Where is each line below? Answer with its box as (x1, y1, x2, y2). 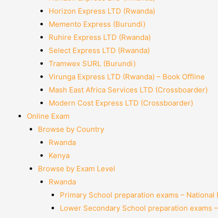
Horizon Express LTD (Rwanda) (49, 6, 155, 16)
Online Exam (27, 111, 70, 121)
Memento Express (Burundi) (49, 19, 145, 29)
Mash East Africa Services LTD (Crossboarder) (49, 85, 208, 94)
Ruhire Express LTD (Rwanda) (49, 33, 151, 42)
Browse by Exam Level (37, 164, 115, 173)
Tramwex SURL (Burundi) (49, 59, 136, 68)
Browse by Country (37, 125, 104, 134)
